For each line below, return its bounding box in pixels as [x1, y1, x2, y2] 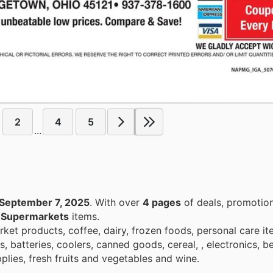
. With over [95, 196, 143, 208]
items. [69, 210, 99, 222]
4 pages [143, 196, 181, 208]
